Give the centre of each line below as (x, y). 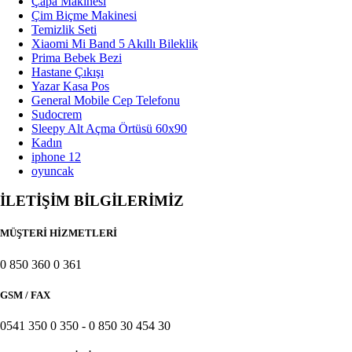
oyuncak (53, 170)
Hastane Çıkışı (68, 71)
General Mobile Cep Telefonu (106, 100)
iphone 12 (56, 156)
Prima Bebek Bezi (77, 57)
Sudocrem (57, 114)
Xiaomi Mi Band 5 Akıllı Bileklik (115, 43)
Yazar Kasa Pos (70, 86)
